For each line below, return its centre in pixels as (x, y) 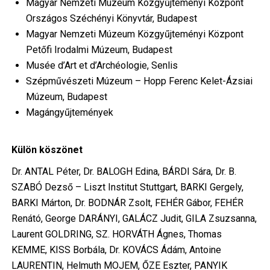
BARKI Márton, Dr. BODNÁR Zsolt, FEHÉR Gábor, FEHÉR (127, 203)
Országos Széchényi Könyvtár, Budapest (111, 19)
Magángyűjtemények (74, 113)
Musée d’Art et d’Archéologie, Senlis (104, 66)
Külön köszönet (47, 150)
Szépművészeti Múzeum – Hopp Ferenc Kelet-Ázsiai (139, 81)
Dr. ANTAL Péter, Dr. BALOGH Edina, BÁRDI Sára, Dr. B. (124, 172)
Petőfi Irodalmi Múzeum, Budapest (99, 50)
